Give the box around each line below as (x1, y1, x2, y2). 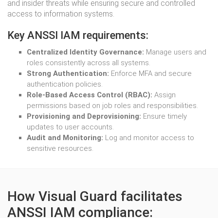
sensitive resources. (27, 144, 93, 153)
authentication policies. (27, 80, 103, 89)
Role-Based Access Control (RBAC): (27, 91, 152, 99)
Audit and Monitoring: (27, 133, 103, 142)
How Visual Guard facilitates (7, 188, 182, 204)
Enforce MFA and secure (109, 69, 192, 78)
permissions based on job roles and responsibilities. (27, 101, 198, 110)
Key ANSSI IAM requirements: (7, 29, 148, 41)
